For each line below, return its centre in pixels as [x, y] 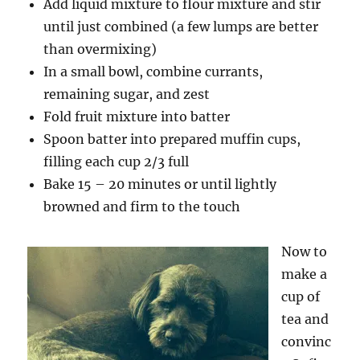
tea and [305, 319]
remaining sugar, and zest [127, 94]
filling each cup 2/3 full [117, 162]
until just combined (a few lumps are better [181, 27]
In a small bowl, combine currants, [153, 72]
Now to [305, 252]
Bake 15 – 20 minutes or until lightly [160, 184]
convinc [307, 342]
